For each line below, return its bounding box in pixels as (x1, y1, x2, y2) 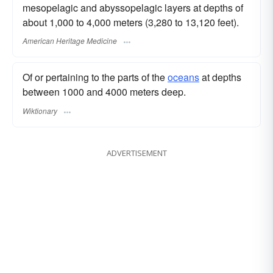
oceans (168, 70, 199, 85)
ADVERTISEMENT (106, 147, 167, 158)
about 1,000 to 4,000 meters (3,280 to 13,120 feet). (23, 15, 239, 29)
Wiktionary (23, 105, 57, 116)
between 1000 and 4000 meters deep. (23, 85, 186, 99)
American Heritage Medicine (23, 35, 117, 46)
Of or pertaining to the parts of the (23, 70, 168, 85)
